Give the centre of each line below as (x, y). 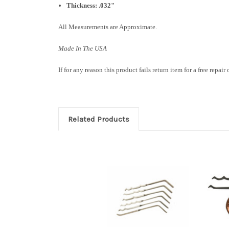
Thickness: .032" (91, 5)
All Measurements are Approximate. (108, 27)
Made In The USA (83, 48)
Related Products (98, 119)
